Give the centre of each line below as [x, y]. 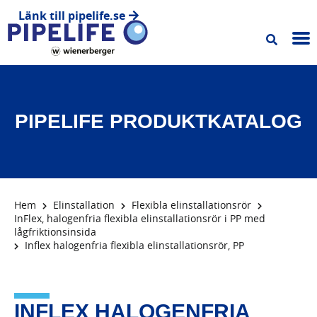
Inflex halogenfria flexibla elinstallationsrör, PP [133, 245]
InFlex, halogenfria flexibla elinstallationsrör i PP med [140, 218]
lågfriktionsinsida [55, 231]
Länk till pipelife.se [72, 16]
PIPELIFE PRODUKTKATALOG [158, 121]
